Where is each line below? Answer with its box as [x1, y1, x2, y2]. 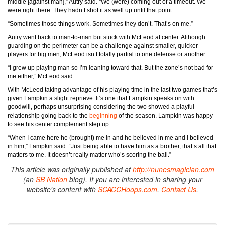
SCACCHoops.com [98, 184, 157, 195]
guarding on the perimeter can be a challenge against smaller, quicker [8, 42, 198, 50]
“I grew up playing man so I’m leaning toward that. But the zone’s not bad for [8, 64, 213, 72]
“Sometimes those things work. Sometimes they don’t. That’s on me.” [8, 20, 193, 28]
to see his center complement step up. [8, 121, 110, 128]
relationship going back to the [8, 112, 89, 120]
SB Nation [35, 174, 67, 185]
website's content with [27, 184, 98, 195]
